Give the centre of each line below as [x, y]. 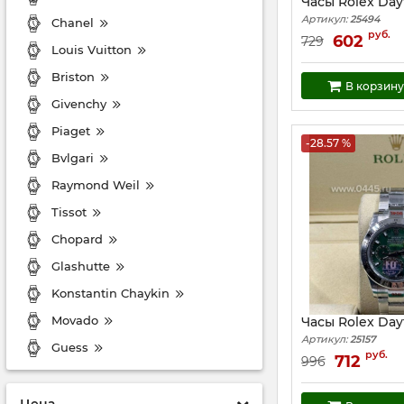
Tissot [69, 211]
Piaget [71, 130]
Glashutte [81, 266]
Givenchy [79, 103]
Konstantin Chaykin [110, 293]
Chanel [73, 22]
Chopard [77, 239]
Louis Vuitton [92, 49]
